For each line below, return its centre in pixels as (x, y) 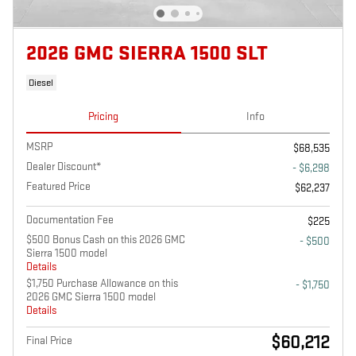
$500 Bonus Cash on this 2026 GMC (106, 240)
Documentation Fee (70, 220)
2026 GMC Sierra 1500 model (91, 297)
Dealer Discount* (64, 167)
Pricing (104, 116)
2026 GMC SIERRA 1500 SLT (147, 53)
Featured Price (58, 187)
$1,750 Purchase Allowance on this (102, 284)
